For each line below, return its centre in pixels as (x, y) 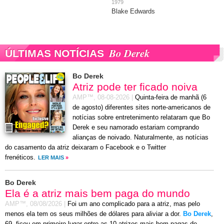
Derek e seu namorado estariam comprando (136, 128)
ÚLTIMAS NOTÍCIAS (54, 53)
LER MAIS (51, 158)
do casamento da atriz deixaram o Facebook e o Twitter (85, 148)
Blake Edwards (133, 12)
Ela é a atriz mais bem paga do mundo (97, 193)
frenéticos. (20, 158)
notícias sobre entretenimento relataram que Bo (141, 118)
